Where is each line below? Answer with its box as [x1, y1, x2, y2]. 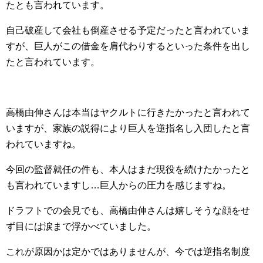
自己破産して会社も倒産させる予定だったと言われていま [6, 25, 250, 35]
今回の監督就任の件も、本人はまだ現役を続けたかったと [6, 164, 250, 174]
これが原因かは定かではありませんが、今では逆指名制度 [6, 247, 250, 257]
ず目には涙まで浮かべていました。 [6, 221, 156, 231]
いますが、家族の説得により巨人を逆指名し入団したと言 [6, 123, 250, 133]
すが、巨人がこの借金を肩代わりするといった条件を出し [6, 41, 250, 51]
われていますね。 [6, 139, 81, 149]
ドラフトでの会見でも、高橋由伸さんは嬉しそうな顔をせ [6, 205, 250, 215]
